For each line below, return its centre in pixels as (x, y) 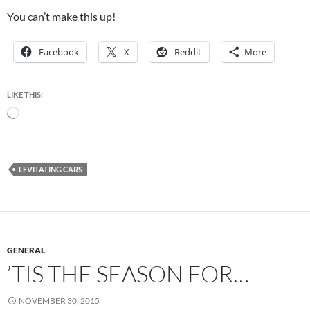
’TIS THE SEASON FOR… (128, 274)
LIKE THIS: (25, 95)
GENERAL (26, 250)
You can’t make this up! (61, 17)
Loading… (36, 112)
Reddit (188, 52)
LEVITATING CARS (51, 170)
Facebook (59, 52)
